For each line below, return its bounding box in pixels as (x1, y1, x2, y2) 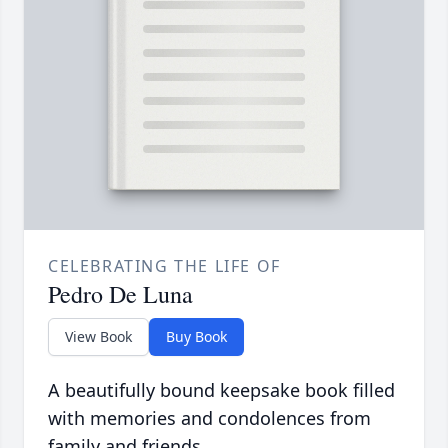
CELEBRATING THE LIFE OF (48, 255, 281, 278)
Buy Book (166, 327, 227, 347)
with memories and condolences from (48, 406, 371, 431)
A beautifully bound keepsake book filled (48, 378, 395, 403)
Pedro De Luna (48, 278, 193, 311)
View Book (65, 327, 132, 347)
